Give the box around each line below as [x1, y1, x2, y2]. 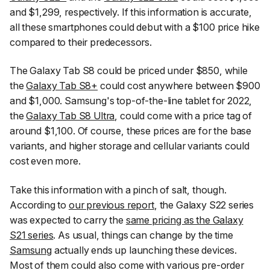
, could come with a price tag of [115, 110, 253, 122]
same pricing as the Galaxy [125, 214, 243, 227]
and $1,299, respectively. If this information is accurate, [10, 5, 252, 18]
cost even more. [10, 155, 81, 168]
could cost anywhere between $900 [98, 80, 260, 92]
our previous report [68, 199, 154, 212]
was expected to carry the [10, 214, 126, 227]
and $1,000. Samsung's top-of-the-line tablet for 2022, [10, 95, 253, 107]
